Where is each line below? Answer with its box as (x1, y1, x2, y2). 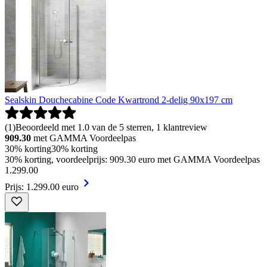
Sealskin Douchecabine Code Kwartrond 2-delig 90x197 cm (5, 94, 232, 105)
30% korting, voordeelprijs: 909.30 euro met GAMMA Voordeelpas (5, 154, 260, 164)
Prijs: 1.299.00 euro (5, 181, 79, 192)
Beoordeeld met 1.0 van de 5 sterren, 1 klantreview (15, 122, 207, 132)
